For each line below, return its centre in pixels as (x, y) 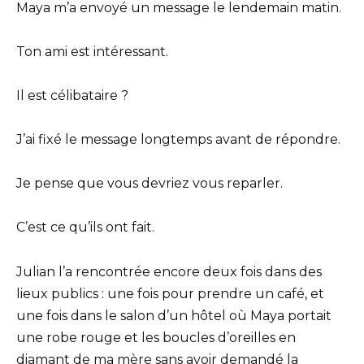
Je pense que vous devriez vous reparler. (149, 184)
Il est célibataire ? (72, 95)
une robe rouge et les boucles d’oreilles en (156, 337)
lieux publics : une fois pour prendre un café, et (170, 293)
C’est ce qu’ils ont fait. (85, 227)
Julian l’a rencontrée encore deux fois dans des (169, 271)
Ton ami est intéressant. (92, 51)
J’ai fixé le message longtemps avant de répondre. (178, 140)
